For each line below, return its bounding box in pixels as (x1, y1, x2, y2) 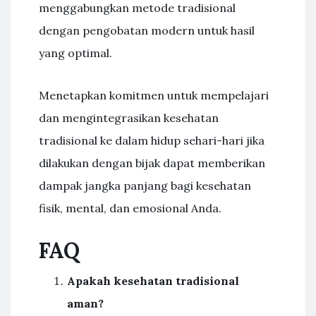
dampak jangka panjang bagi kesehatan (39, 178, 251, 193)
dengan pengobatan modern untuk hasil (39, 23, 255, 37)
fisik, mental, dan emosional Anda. (39, 201, 221, 215)
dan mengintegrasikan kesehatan (39, 111, 219, 125)
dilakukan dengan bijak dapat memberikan (39, 156, 265, 170)
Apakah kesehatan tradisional (67, 274, 239, 288)
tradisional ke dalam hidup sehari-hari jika (39, 133, 265, 147)
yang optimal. (39, 46, 112, 60)
